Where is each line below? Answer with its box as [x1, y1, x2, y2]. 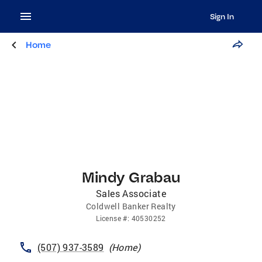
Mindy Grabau [81, 168, 181, 186]
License [96, 213, 121, 223]
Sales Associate [96, 187, 166, 199]
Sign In [209, 12, 234, 21]
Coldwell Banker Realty [86, 201, 176, 212]
